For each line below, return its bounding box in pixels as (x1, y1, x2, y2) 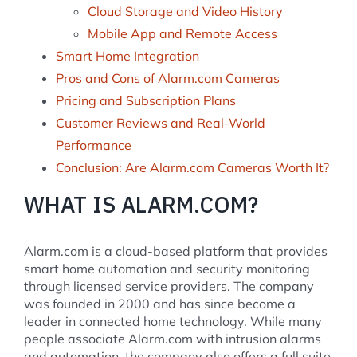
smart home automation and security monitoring (24, 260, 310, 277)
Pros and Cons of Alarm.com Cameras (56, 69, 280, 86)
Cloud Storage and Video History (88, 2, 283, 19)
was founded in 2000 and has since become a (24, 295, 296, 312)
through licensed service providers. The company (24, 277, 314, 294)
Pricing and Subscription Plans (56, 92, 236, 108)
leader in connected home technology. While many (24, 312, 322, 329)
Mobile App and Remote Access (88, 25, 277, 41)
